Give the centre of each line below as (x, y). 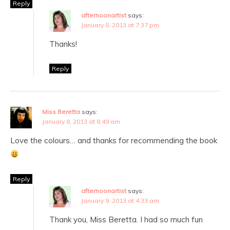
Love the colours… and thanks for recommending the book (114, 141)
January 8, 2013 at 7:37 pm (120, 25)
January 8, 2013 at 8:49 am (81, 122)
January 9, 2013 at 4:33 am (120, 201)
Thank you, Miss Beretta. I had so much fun (126, 220)
